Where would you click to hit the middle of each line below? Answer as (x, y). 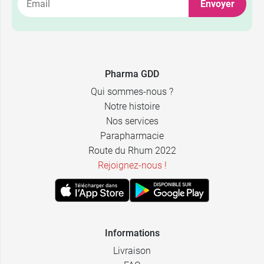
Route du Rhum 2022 (132, 151)
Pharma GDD (132, 74)
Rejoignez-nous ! (132, 166)
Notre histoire (132, 107)
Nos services (132, 121)
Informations (132, 233)
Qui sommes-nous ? (132, 92)
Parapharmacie (132, 136)
